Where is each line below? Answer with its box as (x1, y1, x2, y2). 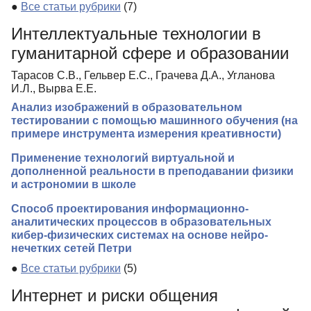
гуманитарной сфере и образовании (11, 44, 289, 63)
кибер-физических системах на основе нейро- (11, 229, 268, 242)
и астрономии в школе (11, 178, 136, 191)
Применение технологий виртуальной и (11, 152, 235, 165)
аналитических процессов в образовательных (11, 216, 271, 228)
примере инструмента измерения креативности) (11, 128, 281, 140)
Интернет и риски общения (11, 286, 218, 305)
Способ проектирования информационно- (11, 203, 249, 215)
